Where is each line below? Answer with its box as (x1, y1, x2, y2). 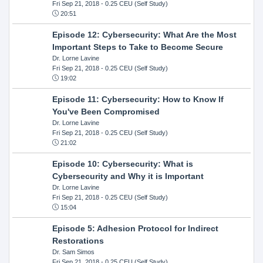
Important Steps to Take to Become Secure (52, 42, 223, 52)
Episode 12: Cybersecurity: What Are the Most (52, 29, 237, 39)
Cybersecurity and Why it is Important (52, 171, 204, 181)
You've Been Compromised (52, 106, 160, 116)
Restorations (52, 235, 104, 245)
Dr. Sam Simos (52, 248, 95, 255)
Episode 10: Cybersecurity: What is (52, 159, 193, 168)
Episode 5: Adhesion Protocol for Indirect (52, 223, 218, 233)
